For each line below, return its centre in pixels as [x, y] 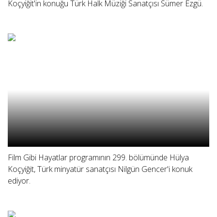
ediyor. [19, 181]
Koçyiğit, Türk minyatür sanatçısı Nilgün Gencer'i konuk [100, 169]
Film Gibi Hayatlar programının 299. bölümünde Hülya [98, 157]
